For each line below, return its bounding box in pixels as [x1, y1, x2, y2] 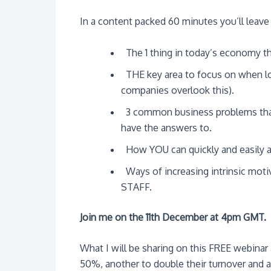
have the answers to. [121, 121, 212, 134]
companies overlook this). [121, 83, 234, 96]
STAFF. [121, 180, 152, 193]
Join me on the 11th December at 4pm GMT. [80, 211, 266, 223]
